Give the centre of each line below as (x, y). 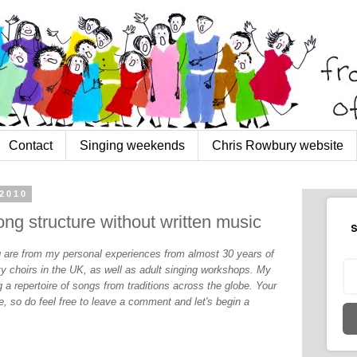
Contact (31, 145)
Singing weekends (132, 145)
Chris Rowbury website (278, 145)
